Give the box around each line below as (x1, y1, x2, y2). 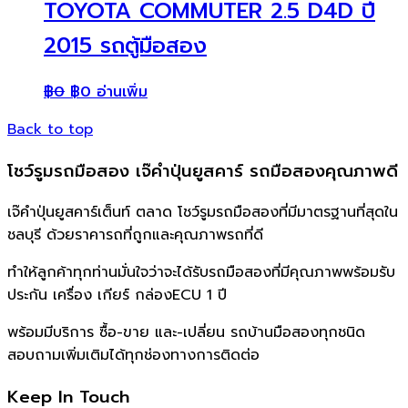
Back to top (7, 117, 93, 140)
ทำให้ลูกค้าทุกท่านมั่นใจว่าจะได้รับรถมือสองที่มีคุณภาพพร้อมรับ (7, 261, 395, 284)
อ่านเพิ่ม (97, 80, 148, 103)
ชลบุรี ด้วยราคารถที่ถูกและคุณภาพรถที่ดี (7, 224, 263, 247)
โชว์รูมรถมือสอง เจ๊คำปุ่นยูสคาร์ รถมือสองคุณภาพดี (7, 158, 398, 184)
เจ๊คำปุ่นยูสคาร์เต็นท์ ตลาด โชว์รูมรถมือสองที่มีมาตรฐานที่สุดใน (7, 201, 398, 224)
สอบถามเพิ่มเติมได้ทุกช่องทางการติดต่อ (7, 344, 260, 367)
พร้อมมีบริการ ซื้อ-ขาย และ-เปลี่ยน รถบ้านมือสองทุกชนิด (7, 321, 365, 344)
